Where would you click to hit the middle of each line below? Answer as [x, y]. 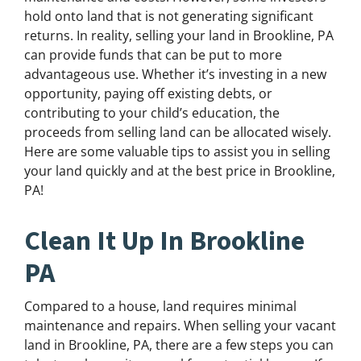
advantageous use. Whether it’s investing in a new [175, 75]
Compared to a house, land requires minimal [160, 307]
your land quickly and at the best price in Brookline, [180, 171]
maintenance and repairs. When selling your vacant [180, 326]
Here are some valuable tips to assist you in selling [177, 152]
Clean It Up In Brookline [164, 242]
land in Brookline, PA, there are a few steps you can [179, 345]
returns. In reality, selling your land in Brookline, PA [179, 36]
